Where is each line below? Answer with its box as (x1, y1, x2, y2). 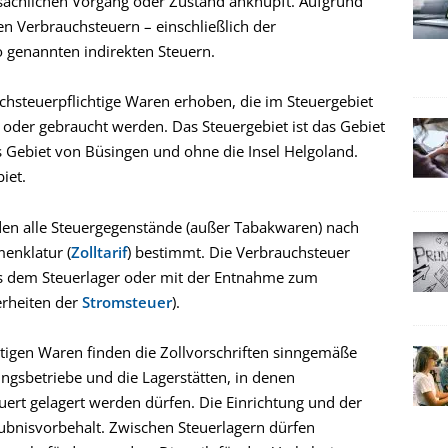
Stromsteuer (82, 291, 172, 312)
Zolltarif (71, 241, 127, 262)
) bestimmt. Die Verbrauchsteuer (127, 241, 350, 262)
